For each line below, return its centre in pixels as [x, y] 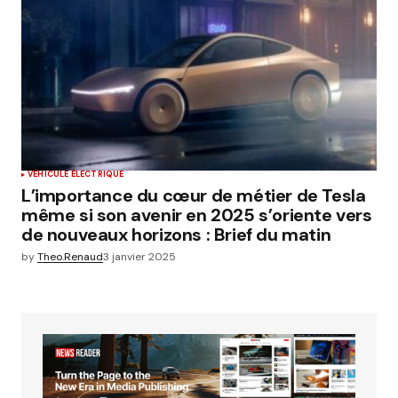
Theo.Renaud [70, 256]
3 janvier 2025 [139, 256]
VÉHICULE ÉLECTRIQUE [76, 174]
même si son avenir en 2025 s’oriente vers [197, 215]
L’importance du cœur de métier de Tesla [194, 195]
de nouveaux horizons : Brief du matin [176, 234]
